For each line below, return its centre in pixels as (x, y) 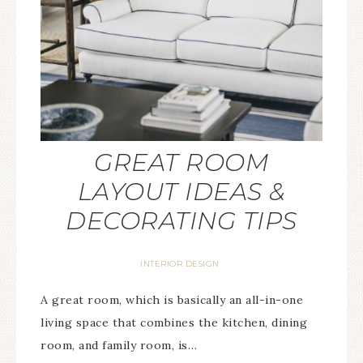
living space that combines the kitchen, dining (174, 322)
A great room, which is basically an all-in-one (172, 300)
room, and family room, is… (119, 345)
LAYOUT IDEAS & (181, 192)
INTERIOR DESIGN (180, 264)
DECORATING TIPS (181, 221)
